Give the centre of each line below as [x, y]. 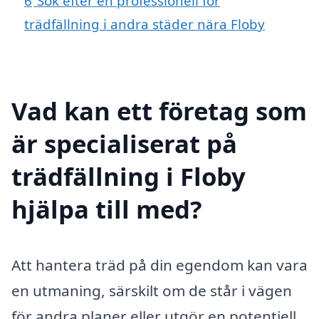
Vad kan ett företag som [159, 110]
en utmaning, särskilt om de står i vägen [152, 290]
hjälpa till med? [107, 209]
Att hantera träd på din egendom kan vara [159, 265]
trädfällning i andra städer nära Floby [145, 23]
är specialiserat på [124, 143]
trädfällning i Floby [129, 176]
